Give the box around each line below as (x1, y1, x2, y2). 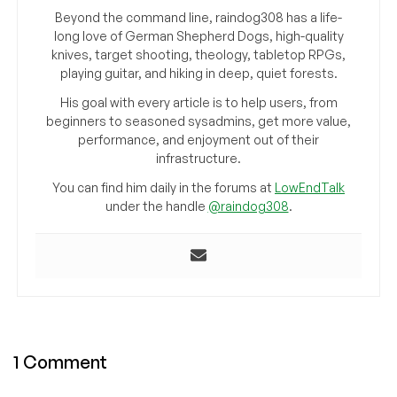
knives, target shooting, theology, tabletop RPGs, (51, 47, 346, 63)
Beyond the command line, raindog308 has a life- (55, 10, 342, 26)
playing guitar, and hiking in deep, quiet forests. (59, 66, 338, 82)
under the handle (105, 198, 208, 214)
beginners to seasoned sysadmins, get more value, (46, 113, 351, 129)
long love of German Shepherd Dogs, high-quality (53, 28, 344, 44)
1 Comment (13, 351, 107, 374)
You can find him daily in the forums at (52, 180, 275, 196)
